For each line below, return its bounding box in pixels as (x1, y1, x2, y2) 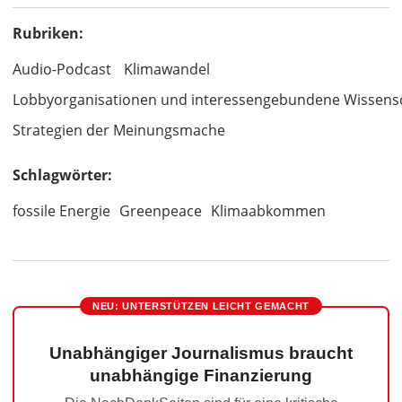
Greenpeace (119, 201, 202, 221)
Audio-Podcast (13, 59, 111, 79)
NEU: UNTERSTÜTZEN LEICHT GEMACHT (92, 301, 310, 311)
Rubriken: (13, 23, 83, 43)
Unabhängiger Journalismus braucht (49, 344, 353, 363)
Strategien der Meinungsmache (13, 120, 225, 140)
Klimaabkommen (211, 201, 326, 221)
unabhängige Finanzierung (90, 366, 312, 385)
